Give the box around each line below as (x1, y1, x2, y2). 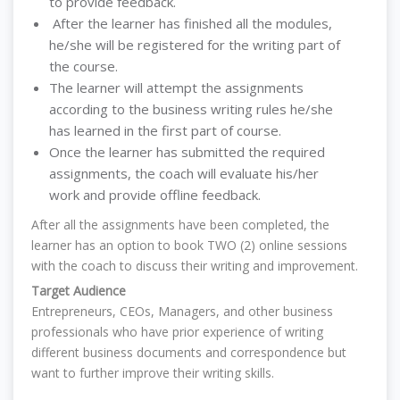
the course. (49, 57, 118, 75)
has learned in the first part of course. (49, 121, 281, 139)
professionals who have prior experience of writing (31, 323, 323, 340)
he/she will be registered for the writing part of (49, 36, 340, 54)
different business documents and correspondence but (31, 344, 346, 361)
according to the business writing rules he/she (49, 100, 333, 118)
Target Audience (31, 282, 126, 299)
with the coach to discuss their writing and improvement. (31, 257, 358, 274)
